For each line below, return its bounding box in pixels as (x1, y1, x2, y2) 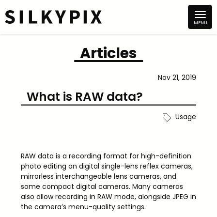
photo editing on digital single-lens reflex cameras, (20, 161, 193, 171)
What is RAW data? (26, 88, 143, 105)
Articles (80, 43, 137, 63)
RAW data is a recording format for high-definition (20, 151, 191, 161)
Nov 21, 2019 (158, 73, 197, 82)
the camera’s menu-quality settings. (20, 202, 146, 212)
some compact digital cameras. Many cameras (20, 182, 183, 192)
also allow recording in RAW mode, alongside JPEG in (20, 192, 196, 202)
